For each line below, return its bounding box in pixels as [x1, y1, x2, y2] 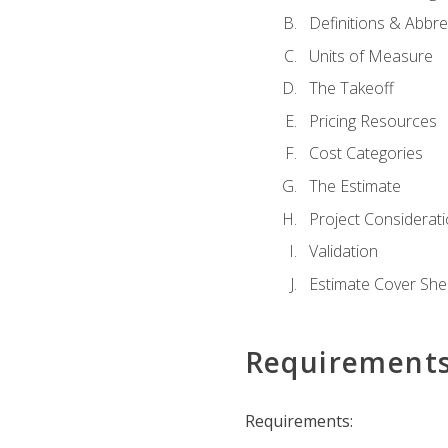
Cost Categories [308, 142, 423, 165]
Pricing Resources [308, 109, 437, 132]
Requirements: [244, 410, 353, 433]
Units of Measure [308, 44, 433, 67]
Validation [308, 240, 378, 263]
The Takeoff [308, 77, 394, 100]
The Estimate [308, 175, 401, 197]
